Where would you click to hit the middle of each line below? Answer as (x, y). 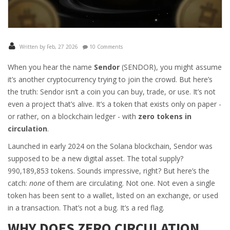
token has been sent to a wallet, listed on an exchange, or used (113, 195)
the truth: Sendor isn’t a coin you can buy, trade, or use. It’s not (112, 92)
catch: (18, 183)
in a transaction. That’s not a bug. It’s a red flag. (86, 208)
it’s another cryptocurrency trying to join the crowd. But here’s (110, 79)
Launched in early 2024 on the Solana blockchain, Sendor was (110, 146)
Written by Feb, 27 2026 (48, 47)
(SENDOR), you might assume (171, 67)
